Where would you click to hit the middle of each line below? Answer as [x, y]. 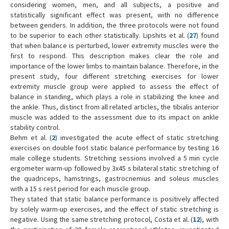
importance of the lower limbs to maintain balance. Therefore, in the [114, 66]
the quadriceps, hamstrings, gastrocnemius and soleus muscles [114, 179]
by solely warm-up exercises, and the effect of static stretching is [114, 209]
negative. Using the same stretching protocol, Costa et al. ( [102, 220]
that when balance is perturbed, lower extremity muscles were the [114, 46]
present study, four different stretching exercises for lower [114, 76]
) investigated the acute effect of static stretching [137, 138]
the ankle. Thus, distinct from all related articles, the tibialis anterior [114, 107]
